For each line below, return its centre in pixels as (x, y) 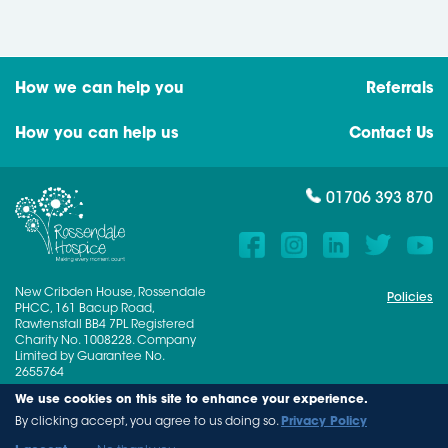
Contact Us (391, 135)
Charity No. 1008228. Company (105, 341)
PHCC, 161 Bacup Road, (84, 309)
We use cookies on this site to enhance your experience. (191, 400)
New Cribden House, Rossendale (110, 293)
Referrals (399, 90)
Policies (410, 298)
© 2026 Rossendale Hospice (96, 409)
